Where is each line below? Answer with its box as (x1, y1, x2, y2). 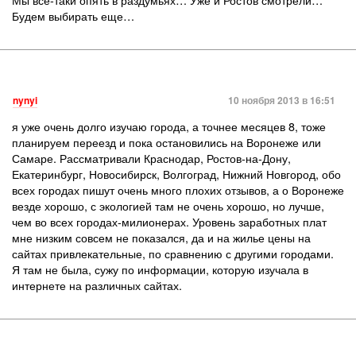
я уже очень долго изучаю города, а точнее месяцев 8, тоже (12, 118, 326, 134)
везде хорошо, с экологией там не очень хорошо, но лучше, (12, 197, 324, 214)
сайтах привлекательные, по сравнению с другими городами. (12, 245, 334, 261)
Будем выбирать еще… (12, 7, 134, 24)
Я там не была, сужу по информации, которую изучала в (12, 261, 308, 277)
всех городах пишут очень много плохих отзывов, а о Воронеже (12, 181, 344, 198)
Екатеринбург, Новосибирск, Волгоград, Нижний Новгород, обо (12, 165, 341, 182)
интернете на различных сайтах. (12, 277, 182, 293)
